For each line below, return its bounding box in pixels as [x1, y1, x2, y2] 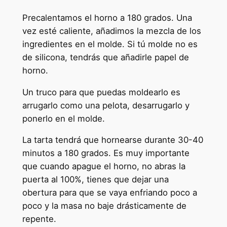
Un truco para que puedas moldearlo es [22, 87, 180, 97]
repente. [22, 214, 56, 224]
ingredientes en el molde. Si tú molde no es [22, 39, 198, 49]
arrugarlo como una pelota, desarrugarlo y [22, 100, 190, 110]
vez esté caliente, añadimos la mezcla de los [22, 25, 201, 36]
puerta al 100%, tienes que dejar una [22, 174, 169, 185]
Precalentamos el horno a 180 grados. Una [22, 12, 192, 23]
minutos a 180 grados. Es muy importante [22, 148, 190, 159]
